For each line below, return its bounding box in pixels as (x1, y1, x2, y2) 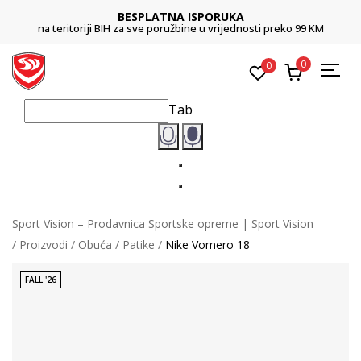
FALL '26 (25, 273, 56, 285)
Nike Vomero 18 (165, 236, 250, 252)
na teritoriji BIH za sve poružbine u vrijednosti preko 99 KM (37, 21, 324, 35)
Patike (122, 236, 155, 252)
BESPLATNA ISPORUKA (117, 9, 244, 24)
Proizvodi (19, 236, 68, 252)
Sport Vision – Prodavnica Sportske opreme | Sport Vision (12, 215, 313, 231)
